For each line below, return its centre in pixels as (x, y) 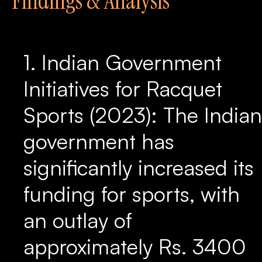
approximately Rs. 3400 (135, 247)
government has (99, 141)
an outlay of (78, 220)
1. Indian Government (123, 62)
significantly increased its (139, 168)
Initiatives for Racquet (123, 89)
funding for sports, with (132, 194)
